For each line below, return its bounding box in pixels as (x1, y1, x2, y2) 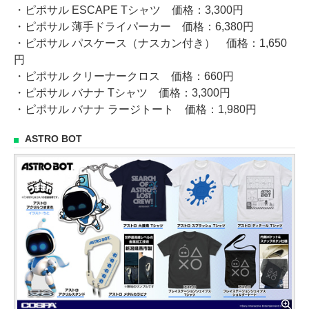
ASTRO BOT (25, 134, 82, 145)
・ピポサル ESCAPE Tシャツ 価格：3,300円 (14, 4, 243, 17)
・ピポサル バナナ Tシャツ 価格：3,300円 (14, 87, 230, 99)
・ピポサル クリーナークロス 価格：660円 (14, 70, 234, 83)
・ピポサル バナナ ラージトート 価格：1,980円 (14, 103, 257, 116)
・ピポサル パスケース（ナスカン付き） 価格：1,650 (14, 37, 287, 50)
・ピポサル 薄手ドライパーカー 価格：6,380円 (14, 21, 254, 33)
